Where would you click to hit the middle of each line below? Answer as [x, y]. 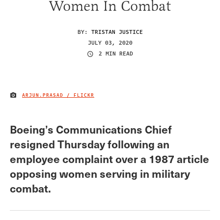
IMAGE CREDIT [30, 97]
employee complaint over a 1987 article [110, 158]
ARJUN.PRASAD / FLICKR [58, 96]
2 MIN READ [116, 54]
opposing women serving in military [100, 173]
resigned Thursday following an [90, 143]
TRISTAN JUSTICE [117, 32]
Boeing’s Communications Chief [91, 129]
